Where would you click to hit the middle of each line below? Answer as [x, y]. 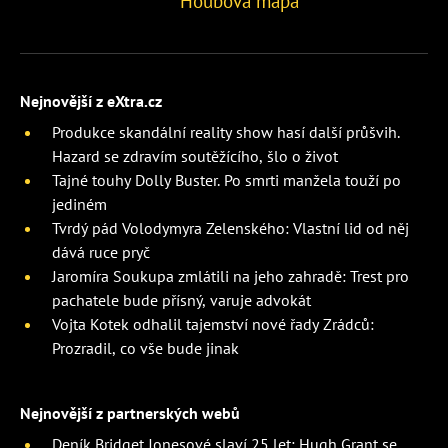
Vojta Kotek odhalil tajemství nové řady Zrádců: [213, 323]
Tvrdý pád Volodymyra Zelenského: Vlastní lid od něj [230, 227]
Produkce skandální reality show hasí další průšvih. [226, 131]
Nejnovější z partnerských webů [130, 412]
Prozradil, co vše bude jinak [145, 347]
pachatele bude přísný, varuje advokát [181, 299]
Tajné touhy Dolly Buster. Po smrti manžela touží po [226, 179]
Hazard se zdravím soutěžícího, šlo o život [195, 155]
